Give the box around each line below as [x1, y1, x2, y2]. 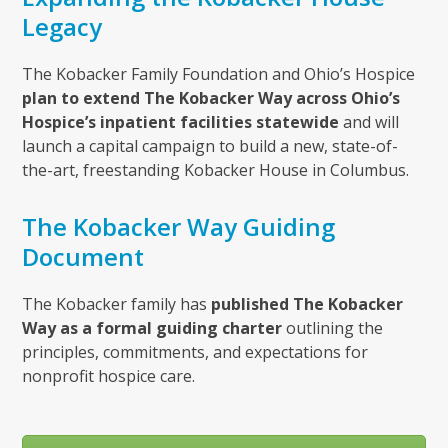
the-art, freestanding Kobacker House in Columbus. [22, 159, 410, 182]
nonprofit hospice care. [22, 365, 196, 388]
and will [339, 111, 400, 134]
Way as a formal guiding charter [22, 317, 283, 340]
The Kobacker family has [22, 293, 212, 316]
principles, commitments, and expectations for [22, 341, 369, 364]
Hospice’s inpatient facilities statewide [22, 111, 340, 134]
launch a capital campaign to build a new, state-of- [22, 135, 399, 158]
